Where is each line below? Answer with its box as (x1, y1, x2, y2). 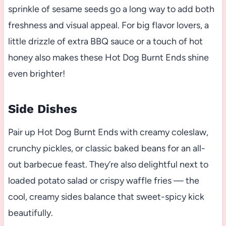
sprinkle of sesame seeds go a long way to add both (8, 4, 214, 15)
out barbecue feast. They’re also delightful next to (8, 159, 208, 171)
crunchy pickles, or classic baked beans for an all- (8, 143, 205, 154)
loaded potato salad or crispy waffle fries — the (8, 175, 199, 187)
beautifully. (8, 207, 53, 219)
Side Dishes (8, 102, 77, 117)
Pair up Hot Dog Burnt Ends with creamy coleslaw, (8, 127, 208, 138)
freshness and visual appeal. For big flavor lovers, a (8, 20, 209, 31)
